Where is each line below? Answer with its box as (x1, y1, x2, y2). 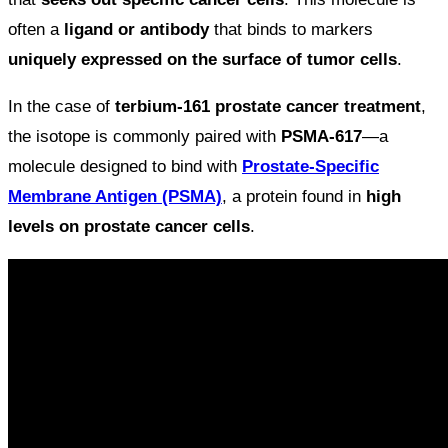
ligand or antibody (64, 20, 209, 40)
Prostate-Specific (242, 157, 379, 177)
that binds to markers (209, 20, 373, 40)
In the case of (8, 97, 115, 117)
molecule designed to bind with (8, 157, 242, 177)
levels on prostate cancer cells (8, 217, 250, 237)
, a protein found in (222, 187, 366, 207)
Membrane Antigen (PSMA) (8, 187, 222, 207)
